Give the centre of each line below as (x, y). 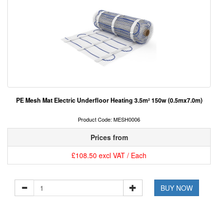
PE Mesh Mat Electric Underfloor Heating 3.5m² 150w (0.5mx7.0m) (109, 100)
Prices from (109, 137)
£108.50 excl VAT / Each (109, 155)
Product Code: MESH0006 (109, 119)
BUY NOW (177, 188)
